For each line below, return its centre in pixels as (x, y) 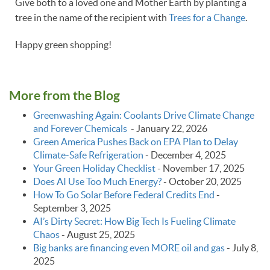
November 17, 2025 (204, 168)
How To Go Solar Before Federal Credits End (124, 194)
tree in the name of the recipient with (92, 17)
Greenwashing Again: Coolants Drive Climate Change (144, 115)
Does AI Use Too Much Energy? (97, 181)
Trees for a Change (207, 17)
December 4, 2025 (188, 155)
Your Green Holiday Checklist (94, 168)
